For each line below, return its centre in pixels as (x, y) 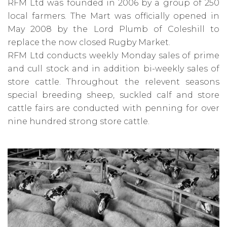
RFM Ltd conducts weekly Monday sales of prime (113, 55)
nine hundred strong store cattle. (79, 121)
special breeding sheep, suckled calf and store (113, 95)
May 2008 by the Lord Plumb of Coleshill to (113, 29)
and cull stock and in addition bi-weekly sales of (113, 68)
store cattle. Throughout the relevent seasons (113, 82)
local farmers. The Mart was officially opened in (113, 16)
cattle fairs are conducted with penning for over (113, 108)
